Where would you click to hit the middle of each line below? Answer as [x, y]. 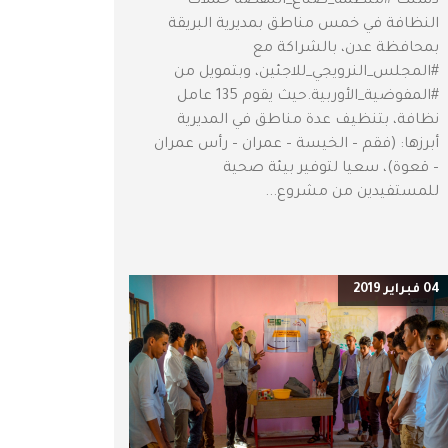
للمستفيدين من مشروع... [352, 193]
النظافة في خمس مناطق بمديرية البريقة [303, 25]
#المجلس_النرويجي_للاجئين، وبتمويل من [306, 73]
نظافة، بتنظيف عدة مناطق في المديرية [308, 121]
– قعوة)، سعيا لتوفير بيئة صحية [331, 169]
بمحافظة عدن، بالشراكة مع [346, 49]
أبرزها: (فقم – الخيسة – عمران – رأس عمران [296, 145]
